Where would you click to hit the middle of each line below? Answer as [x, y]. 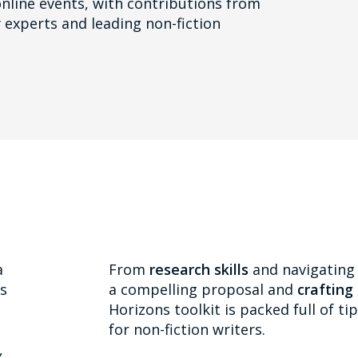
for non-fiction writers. [187, 330]
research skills [199, 270]
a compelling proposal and [203, 290]
